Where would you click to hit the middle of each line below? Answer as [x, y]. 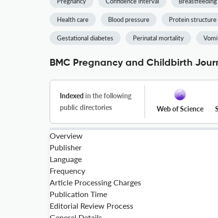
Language [66, 159]
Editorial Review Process [91, 206]
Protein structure [193, 19]
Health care [73, 19]
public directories [86, 107]
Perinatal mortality [158, 38]
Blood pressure [129, 19]
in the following [108, 96]
